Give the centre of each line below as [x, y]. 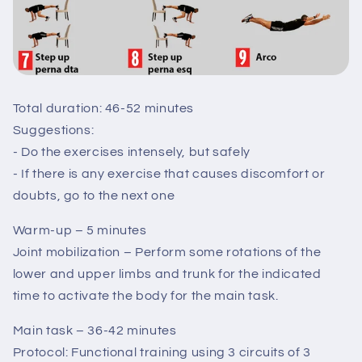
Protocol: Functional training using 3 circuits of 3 [162, 352]
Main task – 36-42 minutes [95, 330]
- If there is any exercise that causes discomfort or [169, 174]
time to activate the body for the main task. [145, 296]
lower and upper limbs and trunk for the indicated [167, 274]
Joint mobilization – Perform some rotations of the [167, 253]
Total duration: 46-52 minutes [103, 109]
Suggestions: [53, 130]
